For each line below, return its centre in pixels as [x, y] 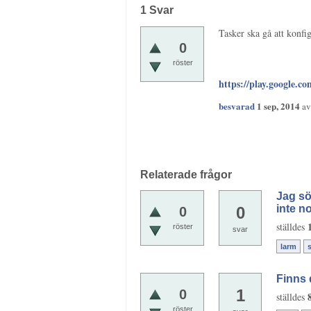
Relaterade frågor [186, 174]
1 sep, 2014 [278, 106]
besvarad [237, 106]
